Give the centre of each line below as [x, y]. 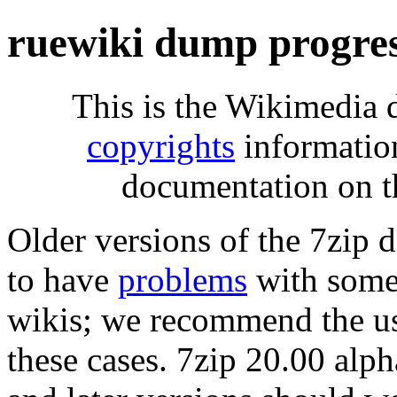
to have [62, 279]
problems [183, 279]
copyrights [161, 145]
